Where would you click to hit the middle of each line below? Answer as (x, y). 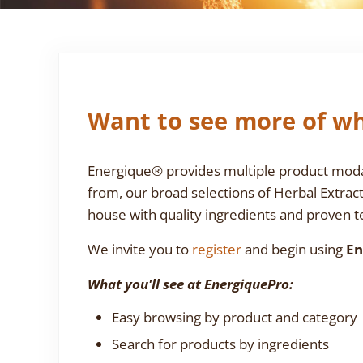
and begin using (293, 250)
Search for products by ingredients (220, 344)
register (216, 250)
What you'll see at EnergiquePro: (190, 284)
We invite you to (139, 250)
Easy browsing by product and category (234, 318)
